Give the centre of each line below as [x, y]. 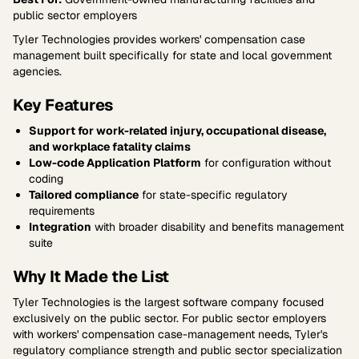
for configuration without [266, 163]
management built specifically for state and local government [172, 55]
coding [46, 179]
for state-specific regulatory [213, 195]
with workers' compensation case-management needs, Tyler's [170, 334]
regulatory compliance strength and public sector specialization [177, 350]
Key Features [63, 105]
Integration [60, 227]
